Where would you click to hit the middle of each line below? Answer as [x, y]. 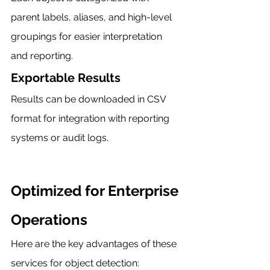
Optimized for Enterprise [96, 190]
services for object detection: [75, 263]
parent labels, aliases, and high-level [93, 17]
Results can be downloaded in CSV [89, 99]
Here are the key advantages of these [95, 243]
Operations [49, 219]
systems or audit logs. [60, 137]
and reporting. [42, 55]
